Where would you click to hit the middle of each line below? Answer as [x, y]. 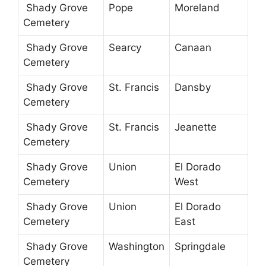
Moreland [197, 8]
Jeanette [196, 127]
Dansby [193, 88]
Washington [137, 247]
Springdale [200, 247]
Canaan [193, 48]
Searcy [125, 48]
